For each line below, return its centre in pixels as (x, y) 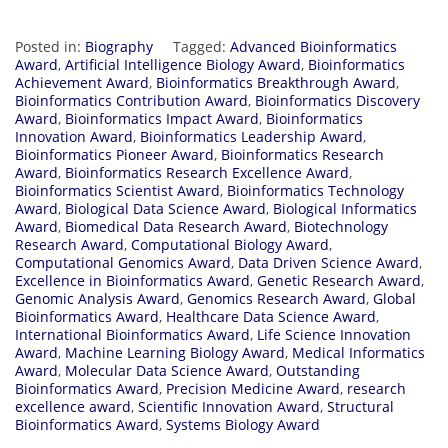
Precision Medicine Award (253, 388)
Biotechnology (341, 226)
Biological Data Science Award (165, 208)
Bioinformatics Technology (315, 190)
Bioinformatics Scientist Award (117, 190)
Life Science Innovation (334, 334)
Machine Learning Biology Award (175, 352)
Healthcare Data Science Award (271, 316)
